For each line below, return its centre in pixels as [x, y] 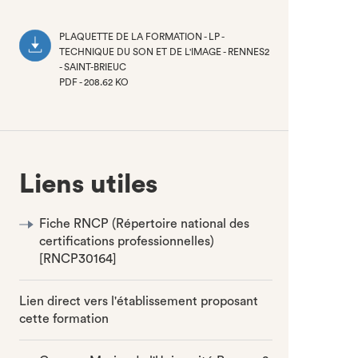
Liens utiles [89, 184]
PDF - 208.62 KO [94, 82]
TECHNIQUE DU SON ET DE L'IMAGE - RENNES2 [165, 52]
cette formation [64, 319]
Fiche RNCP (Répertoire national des [145, 224]
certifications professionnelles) [127, 241]
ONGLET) [81, 113]
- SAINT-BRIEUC [93, 67]
